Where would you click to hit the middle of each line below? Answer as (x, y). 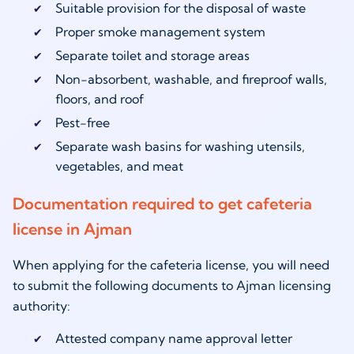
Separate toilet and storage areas (152, 56)
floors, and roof (99, 99)
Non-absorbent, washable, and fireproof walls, (191, 79)
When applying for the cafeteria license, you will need (171, 265)
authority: (41, 306)
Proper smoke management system (160, 32)
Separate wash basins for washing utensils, (180, 147)
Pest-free (82, 123)
